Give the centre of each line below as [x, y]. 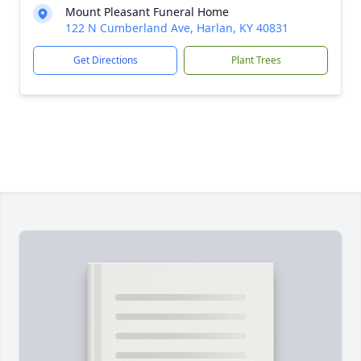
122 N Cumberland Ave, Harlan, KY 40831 [177, 28]
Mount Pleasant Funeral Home [147, 12]
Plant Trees [256, 60]
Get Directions [105, 60]
